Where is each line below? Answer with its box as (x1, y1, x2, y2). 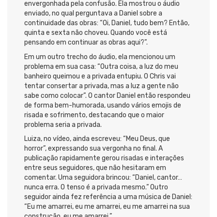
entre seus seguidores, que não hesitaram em (24, 164, 166, 172)
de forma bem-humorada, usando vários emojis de (24, 101, 181, 109)
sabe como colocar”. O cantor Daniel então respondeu (24, 91, 190, 100)
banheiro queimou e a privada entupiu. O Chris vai (24, 72, 176, 80)
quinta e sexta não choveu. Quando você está (24, 29, 167, 37)
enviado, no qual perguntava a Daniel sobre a (24, 9, 162, 18)
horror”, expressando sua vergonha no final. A (24, 144, 163, 153)
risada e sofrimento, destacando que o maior (24, 110, 164, 119)
